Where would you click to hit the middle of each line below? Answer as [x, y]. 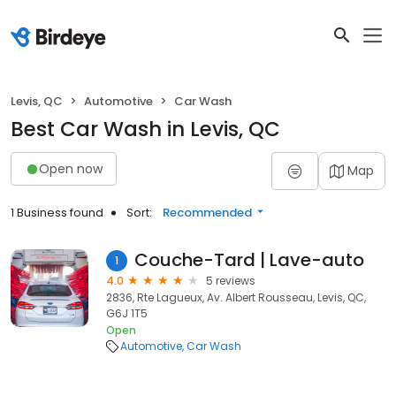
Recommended [207, 213]
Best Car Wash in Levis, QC [145, 129]
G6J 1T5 [127, 313]
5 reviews [231, 281]
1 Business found [57, 213]
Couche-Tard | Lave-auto [249, 260]
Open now [71, 168]
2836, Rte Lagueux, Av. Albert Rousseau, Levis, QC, [236, 297]
